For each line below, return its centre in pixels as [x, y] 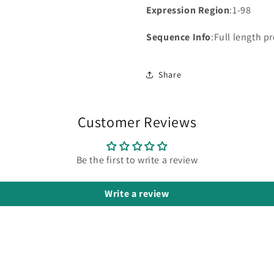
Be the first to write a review [137, 160]
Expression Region [188, 10]
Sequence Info [179, 37]
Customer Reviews [137, 122]
